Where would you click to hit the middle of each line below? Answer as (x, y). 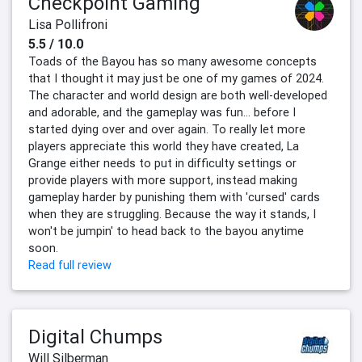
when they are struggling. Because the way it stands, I (172, 215)
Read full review (70, 265)
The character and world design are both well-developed (178, 96)
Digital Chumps (95, 337)
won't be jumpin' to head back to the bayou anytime (166, 232)
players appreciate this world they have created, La (164, 147)
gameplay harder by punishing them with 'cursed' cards (174, 198)
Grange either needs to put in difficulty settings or (162, 164)
